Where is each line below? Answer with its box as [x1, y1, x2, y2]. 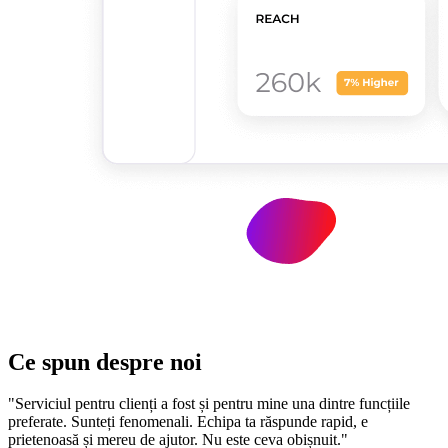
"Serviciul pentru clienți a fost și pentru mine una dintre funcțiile [8, 395, 410, 413]
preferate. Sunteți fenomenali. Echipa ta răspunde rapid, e [8, 413, 368, 431]
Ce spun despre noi [8, 348, 202, 375]
